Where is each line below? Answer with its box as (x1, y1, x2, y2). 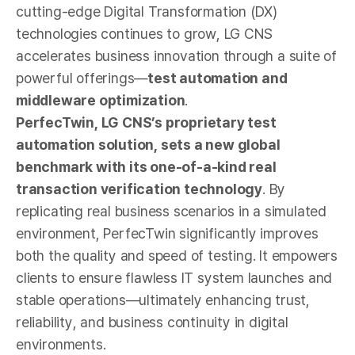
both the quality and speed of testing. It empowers (16, 246, 338, 264)
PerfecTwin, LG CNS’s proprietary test (16, 113, 277, 131)
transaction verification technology (16, 180, 262, 197)
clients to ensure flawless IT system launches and (16, 269, 333, 286)
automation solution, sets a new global (16, 136, 281, 153)
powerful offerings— (16, 69, 148, 86)
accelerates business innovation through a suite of (16, 47, 337, 64)
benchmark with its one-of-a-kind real (16, 158, 277, 175)
